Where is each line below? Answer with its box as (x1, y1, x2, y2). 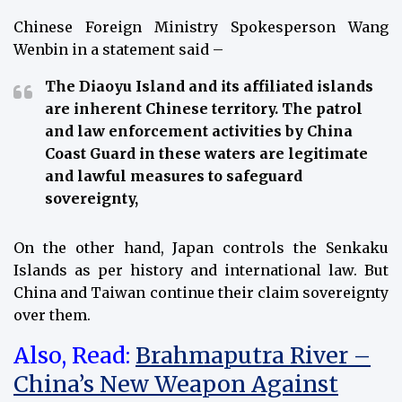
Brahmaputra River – (135, 341, 371, 371)
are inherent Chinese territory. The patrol (45, 100, 363, 118)
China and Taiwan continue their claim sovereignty (13, 284, 389, 302)
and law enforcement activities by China (45, 122, 353, 141)
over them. (13, 306, 91, 325)
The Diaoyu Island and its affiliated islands (45, 77, 373, 96)
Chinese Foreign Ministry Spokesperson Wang (13, 18, 389, 37)
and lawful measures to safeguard (45, 167, 302, 186)
